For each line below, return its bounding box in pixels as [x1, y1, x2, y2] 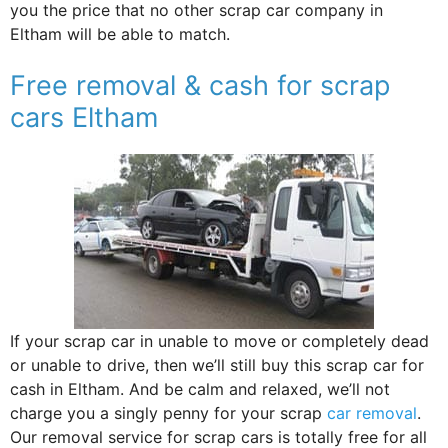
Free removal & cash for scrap [10, 68, 390, 102]
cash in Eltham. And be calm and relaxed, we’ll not [10, 378, 390, 399]
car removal [327, 402, 417, 423]
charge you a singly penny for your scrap [10, 402, 327, 423]
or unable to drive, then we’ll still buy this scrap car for [10, 354, 424, 375]
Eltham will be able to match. [10, 23, 230, 44]
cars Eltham [10, 100, 158, 134]
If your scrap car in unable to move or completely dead [10, 330, 429, 351]
